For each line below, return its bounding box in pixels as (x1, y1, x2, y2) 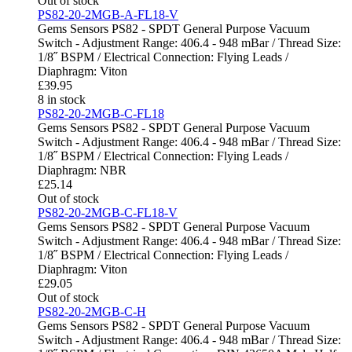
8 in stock (38, 93, 86, 107)
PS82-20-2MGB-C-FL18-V (38, 206, 178, 220)
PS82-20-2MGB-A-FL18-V (38, 8, 178, 22)
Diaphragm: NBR (38, 163, 126, 178)
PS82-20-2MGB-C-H (38, 305, 146, 319)
